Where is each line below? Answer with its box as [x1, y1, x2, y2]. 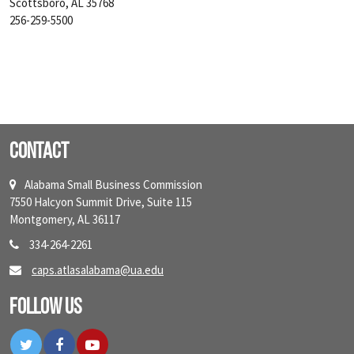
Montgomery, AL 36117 [9, 212, 120, 227]
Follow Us [9, 297, 81, 319]
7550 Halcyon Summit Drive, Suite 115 [9, 194, 192, 209]
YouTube [99, 330, 149, 348]
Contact [9, 141, 69, 164]
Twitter [32, 330, 77, 348]
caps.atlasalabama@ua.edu [32, 262, 164, 277]
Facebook [62, 330, 119, 348]
